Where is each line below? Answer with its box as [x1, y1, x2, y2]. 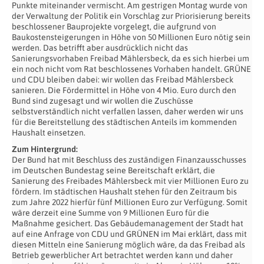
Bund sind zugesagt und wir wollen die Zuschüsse [12, 95, 193, 105]
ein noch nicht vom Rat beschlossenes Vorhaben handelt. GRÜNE [12, 64, 251, 74]
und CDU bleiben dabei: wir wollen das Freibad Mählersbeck [12, 74, 233, 84]
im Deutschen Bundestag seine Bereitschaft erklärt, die [12, 165, 215, 175]
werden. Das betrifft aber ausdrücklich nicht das [12, 42, 188, 52]
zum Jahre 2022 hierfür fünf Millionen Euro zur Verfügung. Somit [12, 197, 247, 207]
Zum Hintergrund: [12, 144, 78, 154]
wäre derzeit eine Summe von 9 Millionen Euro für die [12, 207, 209, 217]
